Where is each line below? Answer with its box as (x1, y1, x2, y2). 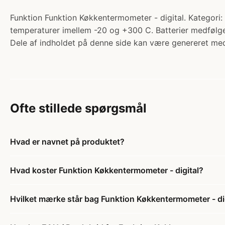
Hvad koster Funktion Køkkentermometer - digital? (10, 165, 203, 176)
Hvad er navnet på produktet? (10, 137, 125, 147)
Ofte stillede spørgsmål (10, 101, 147, 116)
